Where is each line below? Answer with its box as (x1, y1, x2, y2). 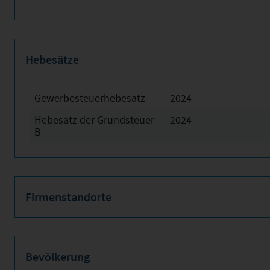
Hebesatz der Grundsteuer (34, 113, 154, 127)
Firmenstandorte (25, 189, 111, 205)
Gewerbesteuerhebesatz (34, 91, 145, 105)
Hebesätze (25, 52, 79, 67)
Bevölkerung (25, 249, 90, 265)
